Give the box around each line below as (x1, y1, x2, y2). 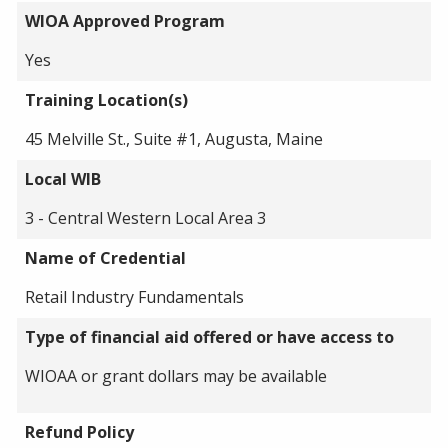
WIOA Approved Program (25, 9, 225, 32)
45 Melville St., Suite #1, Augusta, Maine (25, 127, 323, 150)
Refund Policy (25, 420, 134, 443)
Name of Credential (25, 246, 186, 269)
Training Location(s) (25, 88, 188, 111)
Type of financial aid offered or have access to (25, 325, 394, 348)
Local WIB (25, 167, 101, 190)
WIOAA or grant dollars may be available (25, 364, 327, 387)
